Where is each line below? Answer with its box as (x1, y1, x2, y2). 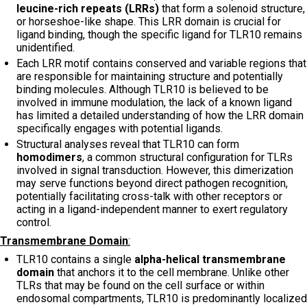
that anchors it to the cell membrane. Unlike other (54, 265, 289, 279)
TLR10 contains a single (16, 252, 134, 266)
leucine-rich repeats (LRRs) (16, 1, 159, 15)
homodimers (16, 150, 82, 164)
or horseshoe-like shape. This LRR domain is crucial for (16, 14, 281, 28)
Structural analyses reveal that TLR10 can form (16, 137, 239, 151)
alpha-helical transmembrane (134, 252, 286, 266)
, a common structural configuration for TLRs (82, 150, 293, 164)
